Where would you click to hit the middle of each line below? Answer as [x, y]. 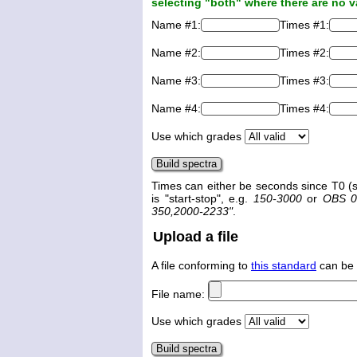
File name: [180, 294]
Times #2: [304, 53]
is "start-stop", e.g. [202, 199]
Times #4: [304, 109]
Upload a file [196, 237]
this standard [284, 265]
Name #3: [176, 81]
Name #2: [176, 53]
